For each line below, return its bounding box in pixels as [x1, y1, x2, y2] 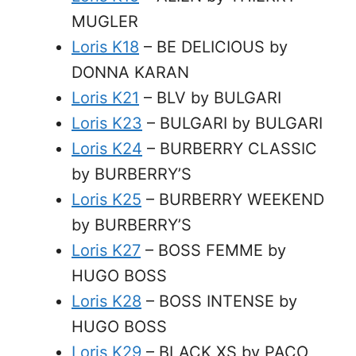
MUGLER [72, 12, 138, 31]
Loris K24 [72, 139, 142, 158]
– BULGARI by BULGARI [142, 114, 323, 133]
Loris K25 [72, 190, 141, 209]
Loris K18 [72, 37, 139, 56]
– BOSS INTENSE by [141, 292, 297, 311]
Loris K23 [72, 114, 142, 133]
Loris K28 [72, 292, 141, 311]
